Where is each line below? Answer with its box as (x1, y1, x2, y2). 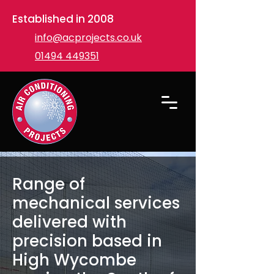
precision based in (12, 230, 162, 252)
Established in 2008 (12, 12, 114, 26)
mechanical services (12, 192, 180, 214)
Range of (12, 173, 85, 195)
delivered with (12, 211, 127, 233)
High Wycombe (12, 249, 136, 271)
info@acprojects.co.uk (35, 31, 142, 45)
